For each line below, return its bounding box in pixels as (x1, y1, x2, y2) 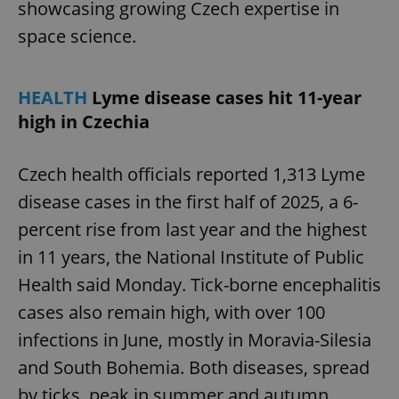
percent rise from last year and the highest (18, 216, 367, 241)
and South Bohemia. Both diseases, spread (18, 354, 370, 379)
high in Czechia (18, 109, 150, 134)
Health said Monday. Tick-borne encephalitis (18, 272, 381, 297)
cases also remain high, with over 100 (18, 299, 325, 324)
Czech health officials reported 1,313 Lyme (18, 161, 365, 186)
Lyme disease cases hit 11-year (92, 85, 362, 110)
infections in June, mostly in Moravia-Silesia (18, 327, 371, 352)
